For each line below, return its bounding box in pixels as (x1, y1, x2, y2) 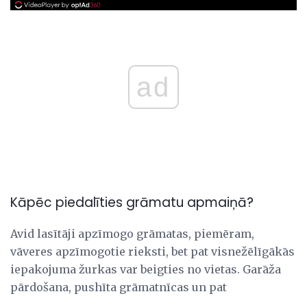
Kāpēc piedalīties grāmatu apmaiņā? (10, 193, 254, 212)
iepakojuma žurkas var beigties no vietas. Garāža (10, 262, 281, 277)
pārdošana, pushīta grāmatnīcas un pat (10, 280, 227, 295)
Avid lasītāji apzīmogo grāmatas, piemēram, (10, 227, 254, 241)
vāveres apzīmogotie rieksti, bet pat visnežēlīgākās (10, 245, 295, 259)
